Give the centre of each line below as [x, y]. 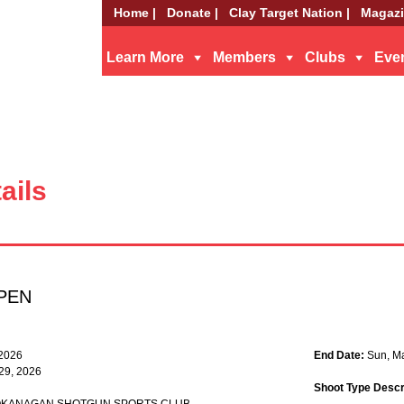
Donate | [193, 13]
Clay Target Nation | [289, 13]
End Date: [340, 355]
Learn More [145, 57]
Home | [135, 13]
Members [244, 57]
